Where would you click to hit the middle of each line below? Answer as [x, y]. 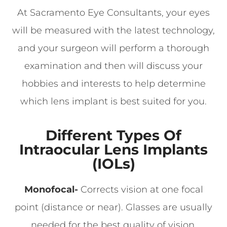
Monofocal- [51, 190]
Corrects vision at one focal [140, 190]
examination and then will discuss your [113, 66]
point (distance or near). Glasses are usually [113, 207]
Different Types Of [113, 135]
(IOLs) [113, 164]
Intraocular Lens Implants [113, 149]
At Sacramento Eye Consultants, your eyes [113, 13]
